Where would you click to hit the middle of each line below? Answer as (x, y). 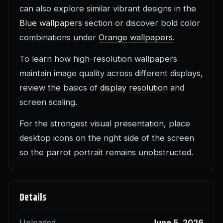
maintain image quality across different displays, (111, 73)
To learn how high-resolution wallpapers (98, 59)
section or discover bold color (141, 23)
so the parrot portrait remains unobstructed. (106, 153)
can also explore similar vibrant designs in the (108, 9)
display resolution (134, 88)
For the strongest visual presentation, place (105, 124)
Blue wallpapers (51, 23)
